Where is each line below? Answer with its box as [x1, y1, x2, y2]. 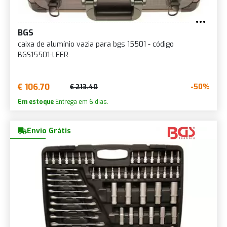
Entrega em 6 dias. [54, 97, 108, 106]
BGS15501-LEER [18, 50, 68, 60]
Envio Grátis [27, 126, 71, 136]
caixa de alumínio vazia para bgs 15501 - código [18, 39, 174, 49]
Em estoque [18, 97, 54, 106]
